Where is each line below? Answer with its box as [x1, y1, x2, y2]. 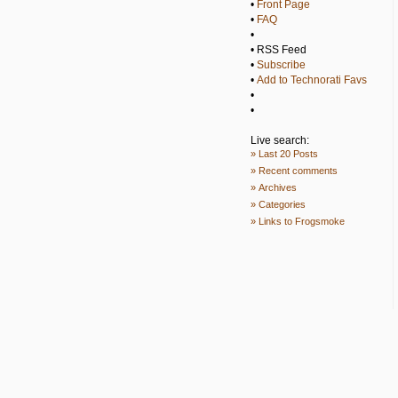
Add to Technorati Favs [257, 74, 367, 86]
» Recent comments [251, 165, 338, 176]
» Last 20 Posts [251, 148, 318, 159]
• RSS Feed [251, 44, 306, 56]
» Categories [251, 199, 306, 210]
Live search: [251, 134, 309, 147]
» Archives [251, 182, 297, 193]
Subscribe [257, 59, 306, 71]
